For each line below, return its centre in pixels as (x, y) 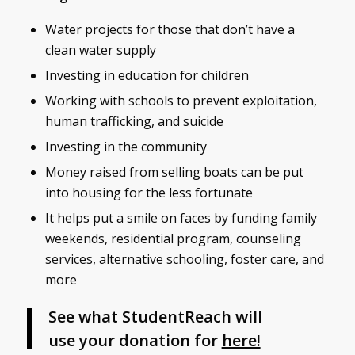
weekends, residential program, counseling (173, 238)
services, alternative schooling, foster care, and (184, 259)
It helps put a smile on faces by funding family (181, 218)
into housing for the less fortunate (149, 192)
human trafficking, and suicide (134, 121)
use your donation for (135, 340)
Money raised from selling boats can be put (174, 172)
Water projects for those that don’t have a (170, 29)
